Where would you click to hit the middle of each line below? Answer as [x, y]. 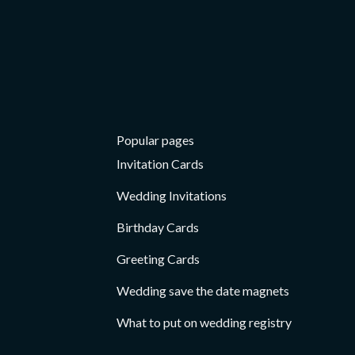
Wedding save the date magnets [203, 291]
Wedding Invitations [172, 196]
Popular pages [155, 140]
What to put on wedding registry [204, 323]
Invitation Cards [160, 164]
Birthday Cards [158, 227]
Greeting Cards [158, 259]
